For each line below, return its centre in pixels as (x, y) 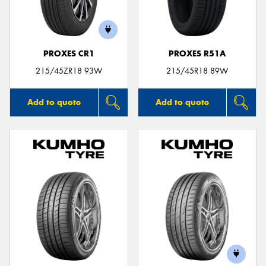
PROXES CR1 (69, 54)
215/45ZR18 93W (69, 71)
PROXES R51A (197, 54)
